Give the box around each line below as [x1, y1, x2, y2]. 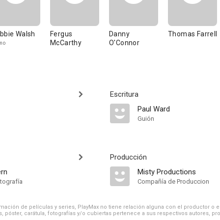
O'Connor [109, 39, 140, 47]
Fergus [50, 30, 73, 38]
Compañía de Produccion [137, 178, 209, 185]
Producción [110, 153, 147, 162]
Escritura [110, 90, 138, 99]
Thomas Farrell [168, 30, 218, 38]
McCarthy [50, 39, 82, 47]
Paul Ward [137, 105, 170, 113]
